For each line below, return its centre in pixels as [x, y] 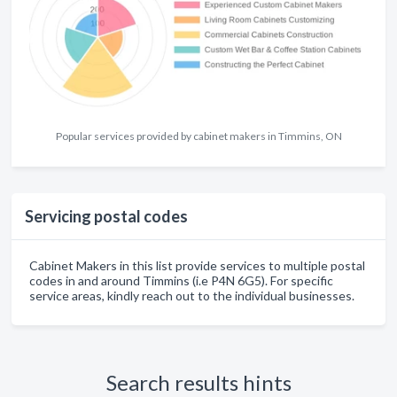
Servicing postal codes [106, 216]
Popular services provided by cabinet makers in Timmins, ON [198, 136]
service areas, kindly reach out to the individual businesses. [192, 295]
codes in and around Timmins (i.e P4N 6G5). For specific [181, 280]
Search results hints [198, 382]
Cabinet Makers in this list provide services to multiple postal [197, 265]
